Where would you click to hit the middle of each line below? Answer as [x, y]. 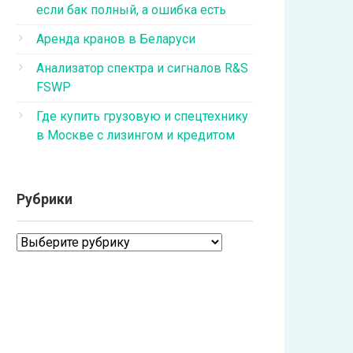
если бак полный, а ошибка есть [131, 10]
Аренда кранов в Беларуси [116, 39]
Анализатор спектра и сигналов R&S [142, 68]
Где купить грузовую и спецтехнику [142, 116]
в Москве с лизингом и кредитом [136, 135]
